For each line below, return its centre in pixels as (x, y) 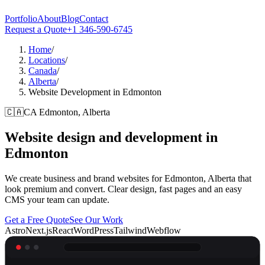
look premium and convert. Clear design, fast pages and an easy (123, 189)
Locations (47, 60)
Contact (94, 19)
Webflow (164, 230)
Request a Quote (36, 29)
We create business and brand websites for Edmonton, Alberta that (128, 178)
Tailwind (130, 230)
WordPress (93, 230)
